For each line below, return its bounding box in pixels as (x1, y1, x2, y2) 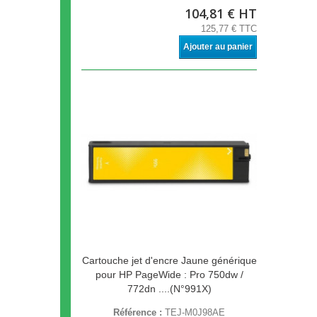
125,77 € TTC (201, 23, 257, 35)
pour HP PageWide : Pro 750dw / (95, 269, 243, 281)
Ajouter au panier (183, 42, 253, 52)
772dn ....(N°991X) (127, 283, 212, 295)
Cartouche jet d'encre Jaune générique (81, 255, 257, 267)
